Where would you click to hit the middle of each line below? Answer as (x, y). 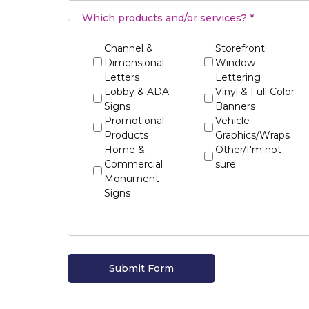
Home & (125, 150)
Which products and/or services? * (168, 18)
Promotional (134, 121)
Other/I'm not (248, 150)
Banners (235, 107)
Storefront (240, 49)
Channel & (129, 49)
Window (235, 63)
